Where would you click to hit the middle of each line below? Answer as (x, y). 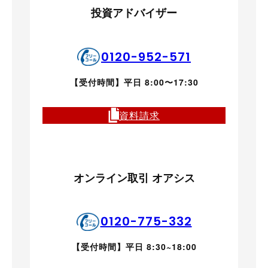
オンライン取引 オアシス (134, 177)
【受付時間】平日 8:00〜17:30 (134, 82)
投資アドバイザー (134, 13)
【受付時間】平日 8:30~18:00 (134, 247)
